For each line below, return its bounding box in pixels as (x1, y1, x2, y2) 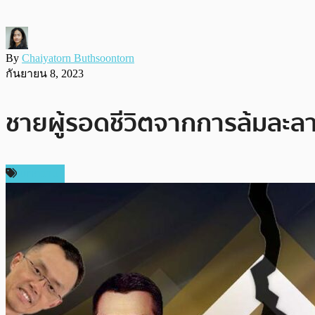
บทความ (20, 164, 59, 183)
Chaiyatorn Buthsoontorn (22, 51, 134, 64)
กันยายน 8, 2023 (6, 67, 84, 79)
